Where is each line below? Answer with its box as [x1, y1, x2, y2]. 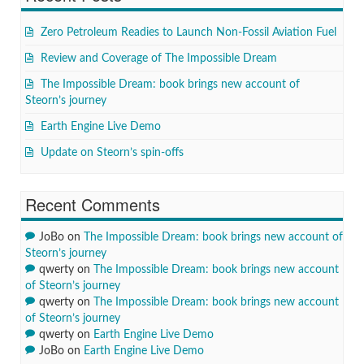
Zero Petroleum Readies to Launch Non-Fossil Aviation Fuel [41, 27, 336, 38]
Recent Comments [25, 193, 160, 216]
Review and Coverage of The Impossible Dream [41, 53, 277, 64]
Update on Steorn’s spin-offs [41, 147, 184, 158]
